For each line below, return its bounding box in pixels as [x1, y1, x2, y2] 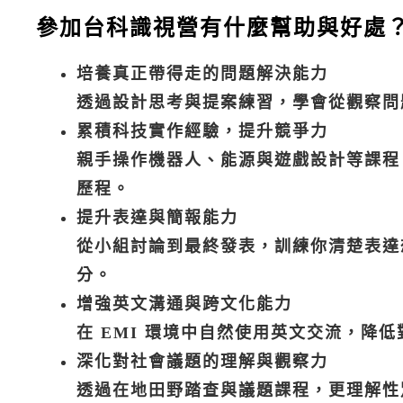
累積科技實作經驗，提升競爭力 [76, 121, 328, 140]
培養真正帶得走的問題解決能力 [76, 64, 328, 83]
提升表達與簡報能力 [76, 208, 238, 227]
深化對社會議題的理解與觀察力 [76, 352, 328, 371]
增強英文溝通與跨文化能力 [76, 294, 292, 313]
